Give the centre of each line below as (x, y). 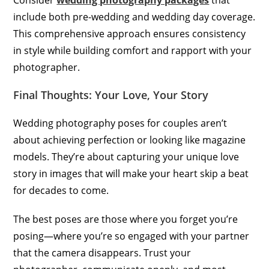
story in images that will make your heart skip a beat (131, 174)
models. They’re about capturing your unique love (126, 157)
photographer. (47, 68)
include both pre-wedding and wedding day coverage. (134, 17)
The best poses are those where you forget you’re (126, 219)
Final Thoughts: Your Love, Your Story (111, 95)
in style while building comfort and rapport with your (133, 51)
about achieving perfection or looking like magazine (130, 140)
